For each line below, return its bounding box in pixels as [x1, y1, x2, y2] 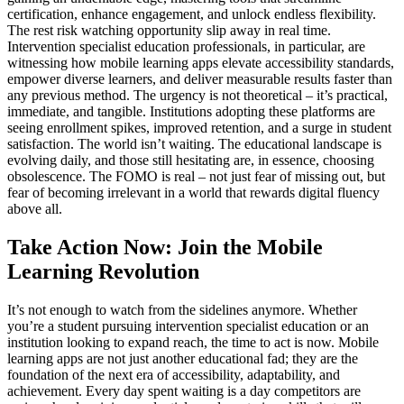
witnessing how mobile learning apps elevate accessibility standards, [7, 55, 394, 71]
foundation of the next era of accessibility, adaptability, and [7, 367, 340, 383]
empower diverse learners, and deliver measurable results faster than [7, 71, 392, 87]
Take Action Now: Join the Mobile [7, 235, 323, 260]
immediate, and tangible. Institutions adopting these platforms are [7, 104, 375, 120]
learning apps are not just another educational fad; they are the [7, 351, 358, 367]
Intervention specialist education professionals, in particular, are [7, 39, 365, 55]
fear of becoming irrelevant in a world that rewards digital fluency [7, 185, 380, 201]
